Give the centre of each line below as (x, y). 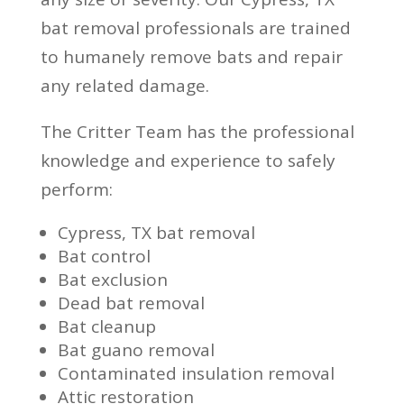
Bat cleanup (106, 326)
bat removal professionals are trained (195, 28)
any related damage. (124, 85)
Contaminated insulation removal (196, 373)
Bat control (104, 256)
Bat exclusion (112, 279)
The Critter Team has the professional (197, 131)
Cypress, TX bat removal (156, 232)
